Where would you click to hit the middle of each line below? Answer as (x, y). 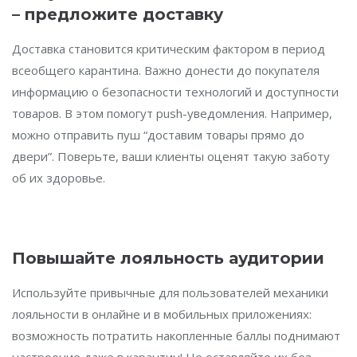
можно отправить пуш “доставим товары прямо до (158, 135)
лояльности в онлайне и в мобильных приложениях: (162, 314)
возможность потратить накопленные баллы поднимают (176, 335)
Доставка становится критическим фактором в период (169, 49)
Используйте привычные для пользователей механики (170, 292)
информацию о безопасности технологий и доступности (175, 92)
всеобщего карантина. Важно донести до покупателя (166, 70)
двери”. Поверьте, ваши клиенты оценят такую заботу (171, 156)
